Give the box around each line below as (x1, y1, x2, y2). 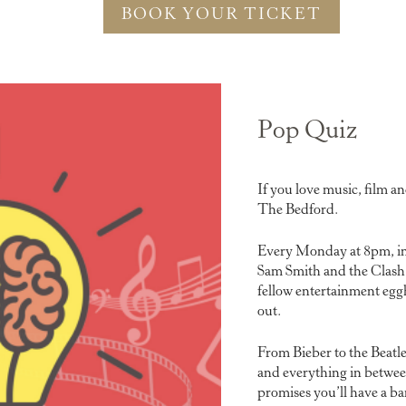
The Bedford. (256, 203, 338, 218)
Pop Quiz (256, 120, 357, 146)
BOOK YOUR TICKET (121, 6, 322, 24)
